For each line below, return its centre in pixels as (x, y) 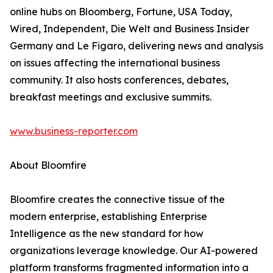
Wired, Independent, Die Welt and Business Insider (129, 29)
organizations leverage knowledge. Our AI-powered (134, 251)
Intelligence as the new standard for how (107, 234)
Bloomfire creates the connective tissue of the (117, 200)
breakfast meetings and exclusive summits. (111, 97)
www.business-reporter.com (74, 131)
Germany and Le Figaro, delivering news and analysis (136, 46)
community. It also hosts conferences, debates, (119, 80)
